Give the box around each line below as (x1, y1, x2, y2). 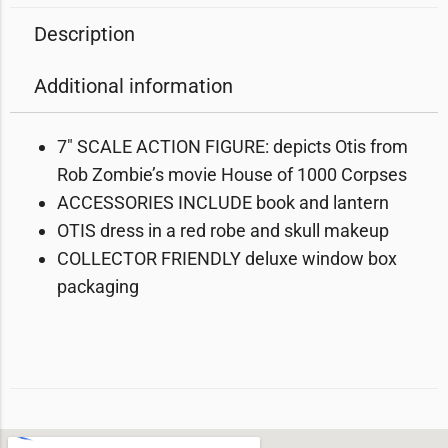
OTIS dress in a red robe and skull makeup (57, 220, 389, 241)
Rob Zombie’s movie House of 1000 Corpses (57, 164, 407, 185)
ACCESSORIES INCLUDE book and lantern (57, 192, 389, 213)
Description (34, 22, 135, 46)
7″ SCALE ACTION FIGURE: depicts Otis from (57, 136, 408, 157)
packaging (57, 276, 139, 297)
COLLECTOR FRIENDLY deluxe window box (57, 248, 397, 269)
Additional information (34, 74, 233, 98)
